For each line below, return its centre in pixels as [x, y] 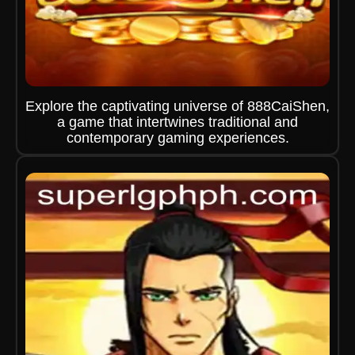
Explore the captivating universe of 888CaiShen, [177, 106]
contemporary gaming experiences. [177, 138]
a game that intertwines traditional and [177, 122]
